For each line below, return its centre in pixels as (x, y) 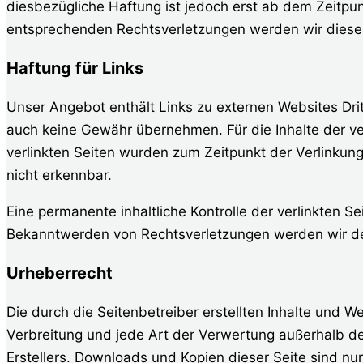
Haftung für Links (75, 68)
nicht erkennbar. (59, 175)
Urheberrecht (60, 273)
